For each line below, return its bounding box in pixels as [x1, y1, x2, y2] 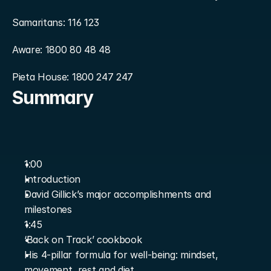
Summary [12, 87, 93, 108]
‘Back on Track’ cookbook [24, 233, 142, 246]
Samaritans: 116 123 [12, 16, 99, 28]
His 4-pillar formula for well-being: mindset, [24, 249, 218, 261]
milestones [24, 203, 72, 215]
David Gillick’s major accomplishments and [24, 188, 211, 200]
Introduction [24, 173, 81, 185]
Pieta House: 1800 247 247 [12, 71, 133, 83]
